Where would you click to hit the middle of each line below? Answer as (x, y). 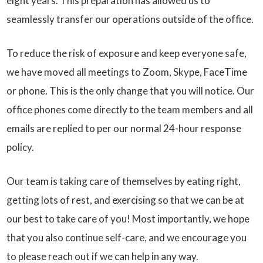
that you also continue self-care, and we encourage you (127, 238)
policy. (21, 147)
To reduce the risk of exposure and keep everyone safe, (127, 53)
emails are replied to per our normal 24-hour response (124, 129)
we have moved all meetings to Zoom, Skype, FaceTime (127, 72)
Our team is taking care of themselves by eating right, (124, 181)
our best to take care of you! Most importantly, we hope (128, 219)
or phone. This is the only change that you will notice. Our (131, 91)
